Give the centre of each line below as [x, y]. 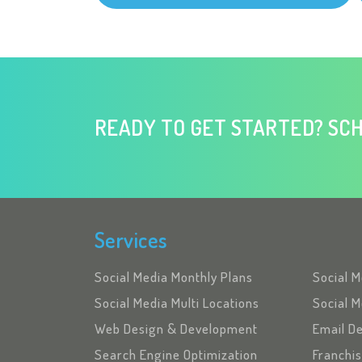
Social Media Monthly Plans [174, 276]
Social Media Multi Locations [177, 302]
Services [131, 239]
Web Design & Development [176, 328]
